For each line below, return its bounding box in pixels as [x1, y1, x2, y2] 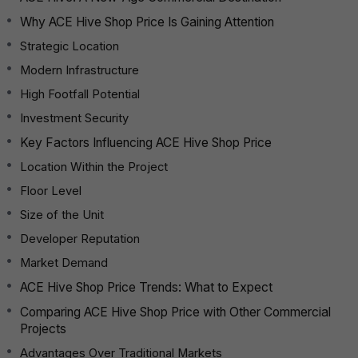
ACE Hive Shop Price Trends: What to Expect [20, 279, 272, 295]
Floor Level [20, 183, 82, 198]
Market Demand [20, 255, 108, 270]
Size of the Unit [20, 207, 104, 222]
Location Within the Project [20, 159, 168, 174]
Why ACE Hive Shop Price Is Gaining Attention [20, 14, 274, 30]
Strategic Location [20, 38, 119, 54]
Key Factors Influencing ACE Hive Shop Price [20, 134, 272, 150]
